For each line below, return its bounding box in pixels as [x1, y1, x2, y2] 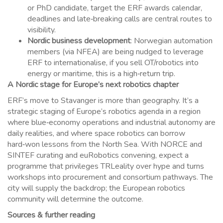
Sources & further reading [7, 210, 95, 221]
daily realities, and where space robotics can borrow [7, 128, 185, 139]
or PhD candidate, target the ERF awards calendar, [27, 2, 202, 14]
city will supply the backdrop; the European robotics [7, 183, 185, 194]
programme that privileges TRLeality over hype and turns [7, 161, 204, 172]
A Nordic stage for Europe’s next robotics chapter [7, 79, 179, 91]
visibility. [27, 24, 58, 36]
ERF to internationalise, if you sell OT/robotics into [27, 57, 199, 69]
